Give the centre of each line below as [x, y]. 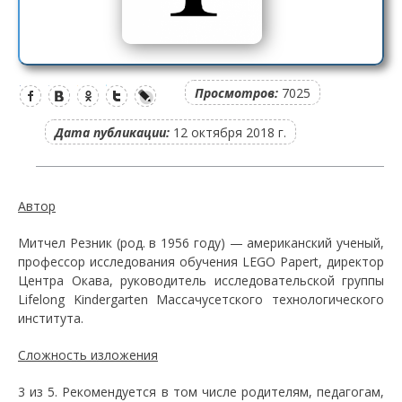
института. [51, 318]
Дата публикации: [112, 132]
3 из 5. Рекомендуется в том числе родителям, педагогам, [201, 392]
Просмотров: [236, 93]
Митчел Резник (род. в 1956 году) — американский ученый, [201, 243]
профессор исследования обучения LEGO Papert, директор [201, 262]
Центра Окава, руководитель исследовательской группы [201, 280]
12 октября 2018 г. [228, 132]
